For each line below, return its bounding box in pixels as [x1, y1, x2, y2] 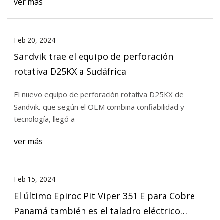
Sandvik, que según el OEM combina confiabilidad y [13, 102, 184, 112]
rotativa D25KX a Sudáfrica [13, 65, 126, 78]
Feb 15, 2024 [13, 174, 55, 184]
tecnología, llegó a [13, 114, 75, 124]
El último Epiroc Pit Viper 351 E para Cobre [13, 190, 195, 202]
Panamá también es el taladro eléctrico [13, 204, 180, 217]
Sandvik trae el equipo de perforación [13, 51, 173, 63]
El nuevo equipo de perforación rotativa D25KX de [13, 89, 184, 100]
